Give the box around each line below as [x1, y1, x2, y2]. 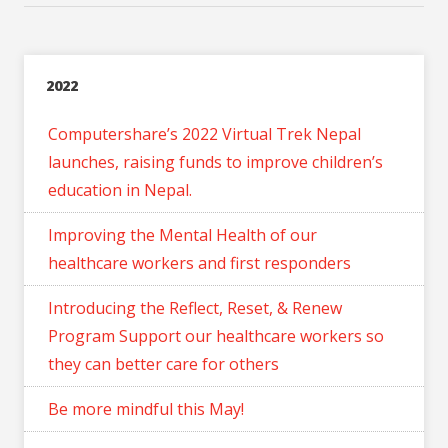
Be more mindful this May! [48, 397, 244, 420]
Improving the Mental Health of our [48, 223, 317, 246]
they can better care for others [48, 352, 279, 375]
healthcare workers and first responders [48, 251, 351, 274]
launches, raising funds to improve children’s [48, 150, 383, 173]
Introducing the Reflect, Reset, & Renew [48, 296, 342, 319]
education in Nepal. [48, 178, 192, 201]
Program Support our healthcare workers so [48, 324, 384, 347]
